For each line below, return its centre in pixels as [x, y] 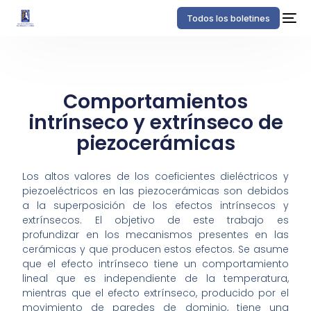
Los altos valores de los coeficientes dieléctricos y [155, 177]
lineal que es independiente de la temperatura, [155, 279]
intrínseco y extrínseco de [155, 123]
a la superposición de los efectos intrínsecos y [155, 206]
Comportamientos [155, 102]
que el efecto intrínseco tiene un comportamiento [155, 264]
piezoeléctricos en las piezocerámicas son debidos [155, 191]
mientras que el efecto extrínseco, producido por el [155, 293]
